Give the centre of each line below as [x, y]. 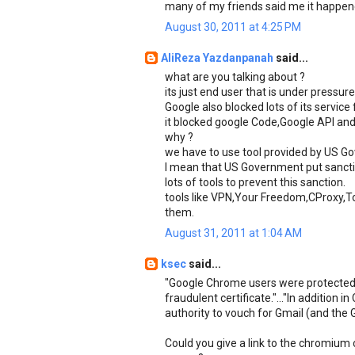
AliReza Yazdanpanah [218, 58]
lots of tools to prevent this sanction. [255, 182]
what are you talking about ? [235, 77]
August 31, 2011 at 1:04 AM [233, 233]
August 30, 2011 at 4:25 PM [233, 27]
